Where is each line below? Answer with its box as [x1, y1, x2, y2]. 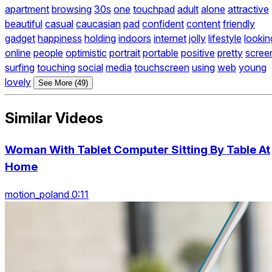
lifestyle [208, 32, 242, 45]
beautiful [5, 18, 42, 30]
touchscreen [134, 61, 189, 74]
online [5, 47, 31, 59]
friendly [223, 18, 255, 30]
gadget [5, 32, 35, 45]
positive [181, 47, 215, 59]
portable [143, 47, 178, 59]
